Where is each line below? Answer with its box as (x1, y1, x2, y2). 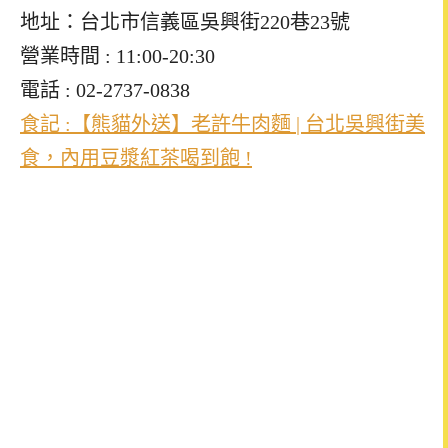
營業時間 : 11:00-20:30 (20, 44, 215, 67)
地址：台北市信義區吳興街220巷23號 (20, 10, 350, 33)
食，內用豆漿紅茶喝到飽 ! (20, 146, 252, 169)
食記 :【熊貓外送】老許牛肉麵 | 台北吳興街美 (20, 112, 425, 135)
